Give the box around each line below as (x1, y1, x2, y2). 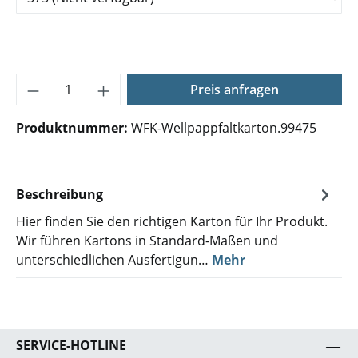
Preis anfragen (189, 81, 279, 98)
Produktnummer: (16, 119, 131, 137)
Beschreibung (16, 185, 103, 203)
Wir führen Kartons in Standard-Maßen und (16, 232, 278, 249)
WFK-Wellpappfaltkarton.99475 (131, 119, 316, 137)
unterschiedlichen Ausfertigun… (16, 251, 212, 268)
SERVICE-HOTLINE (16, 336, 126, 354)
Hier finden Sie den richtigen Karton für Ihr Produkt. (16, 213, 328, 230)
